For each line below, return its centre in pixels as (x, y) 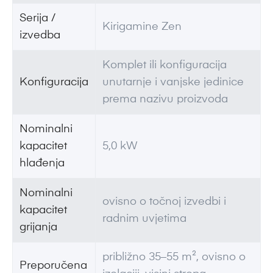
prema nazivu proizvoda (165, 100)
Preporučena (53, 266)
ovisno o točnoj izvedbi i (164, 202)
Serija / (37, 19)
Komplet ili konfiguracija (164, 66)
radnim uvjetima (144, 219)
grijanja (38, 228)
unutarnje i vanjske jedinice (173, 83)
